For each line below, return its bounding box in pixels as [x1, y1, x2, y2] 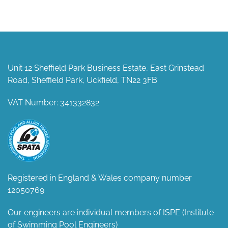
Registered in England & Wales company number [8, 173, 192, 183]
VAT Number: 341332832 [8, 98, 99, 107]
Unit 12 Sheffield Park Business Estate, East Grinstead [8, 63, 204, 73]
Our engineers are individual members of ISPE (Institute [8, 208, 214, 217]
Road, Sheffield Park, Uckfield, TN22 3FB [8, 75, 157, 85]
